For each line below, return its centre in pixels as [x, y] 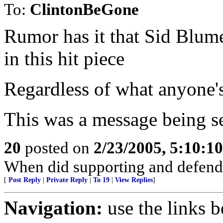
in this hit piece [64, 58]
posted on [57, 148]
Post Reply [25, 180]
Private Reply [67, 180]
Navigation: [53, 208]
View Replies [134, 180]
